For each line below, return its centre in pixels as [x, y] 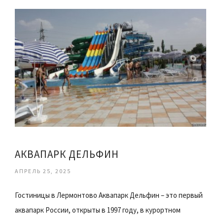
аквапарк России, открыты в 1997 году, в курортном [98, 210]
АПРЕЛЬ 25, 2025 [43, 171]
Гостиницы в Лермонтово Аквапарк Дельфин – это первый [109, 195]
